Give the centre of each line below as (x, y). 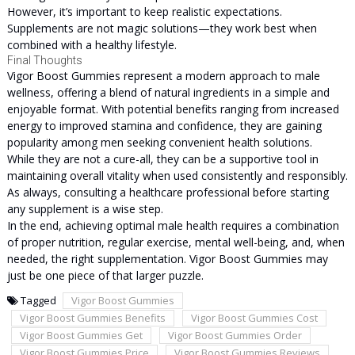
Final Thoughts (44, 60)
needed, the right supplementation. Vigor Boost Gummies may (167, 259)
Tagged (39, 300)
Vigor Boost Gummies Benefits (92, 318)
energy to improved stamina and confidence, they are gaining (164, 126)
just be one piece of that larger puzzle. (105, 275)
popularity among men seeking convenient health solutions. (159, 142)
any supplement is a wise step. (85, 209)
